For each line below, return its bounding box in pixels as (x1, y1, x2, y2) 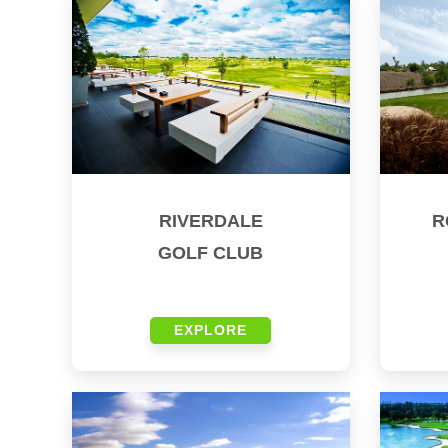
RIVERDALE (158, 211, 263, 232)
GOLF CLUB (158, 243, 264, 264)
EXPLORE (174, 322, 248, 339)
